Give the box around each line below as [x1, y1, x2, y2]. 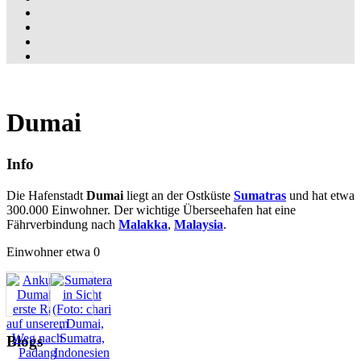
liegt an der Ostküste [123, 188, 234, 202]
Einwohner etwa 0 [6, 244, 100, 259]
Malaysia [174, 217, 223, 231]
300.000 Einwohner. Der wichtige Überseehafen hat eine [6, 202, 296, 217]
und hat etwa [286, 188, 355, 202]
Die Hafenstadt [6, 188, 86, 202]
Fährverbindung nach [6, 217, 118, 231]
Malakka [118, 217, 168, 231]
